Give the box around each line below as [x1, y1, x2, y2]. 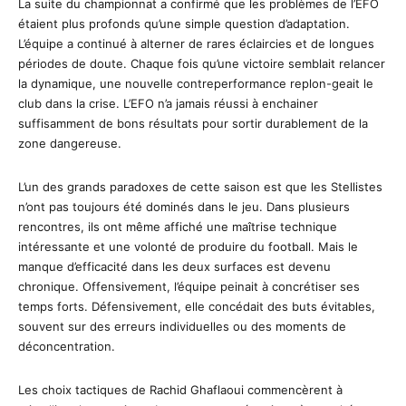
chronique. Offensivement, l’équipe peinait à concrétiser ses [18, 278, 360, 294]
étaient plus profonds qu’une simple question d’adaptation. [18, 15, 350, 31]
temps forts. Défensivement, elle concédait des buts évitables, [18, 298, 375, 314]
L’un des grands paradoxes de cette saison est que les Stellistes [18, 179, 382, 194]
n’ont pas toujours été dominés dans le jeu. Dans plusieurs [18, 198, 350, 214]
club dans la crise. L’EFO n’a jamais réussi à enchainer [18, 95, 318, 111]
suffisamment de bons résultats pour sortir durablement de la [18, 115, 368, 130]
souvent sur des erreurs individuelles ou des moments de [18, 318, 346, 333]
